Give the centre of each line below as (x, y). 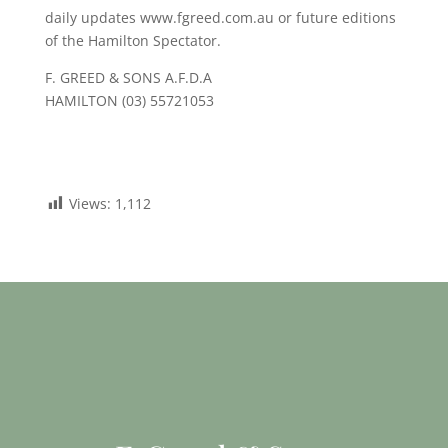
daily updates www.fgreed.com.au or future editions (220, 17)
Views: (89, 203)
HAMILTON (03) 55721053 (129, 100)
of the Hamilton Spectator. (132, 40)
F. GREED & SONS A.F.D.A (128, 77)
